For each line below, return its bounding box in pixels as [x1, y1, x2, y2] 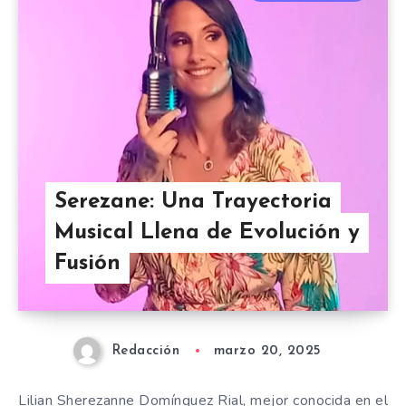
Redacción [111, 344, 180, 359]
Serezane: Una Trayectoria [54, 191, 332, 214]
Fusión [54, 253, 121, 275]
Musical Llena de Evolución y [54, 222, 360, 245]
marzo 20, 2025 [213, 344, 322, 359]
